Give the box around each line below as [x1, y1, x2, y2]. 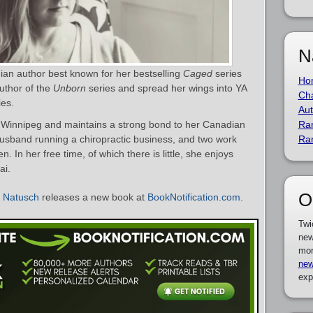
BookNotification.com [147, 191, 240, 203]
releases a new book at [39, 191, 147, 203]
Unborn [53, 82, 86, 94]
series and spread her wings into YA [86, 82, 247, 94]
